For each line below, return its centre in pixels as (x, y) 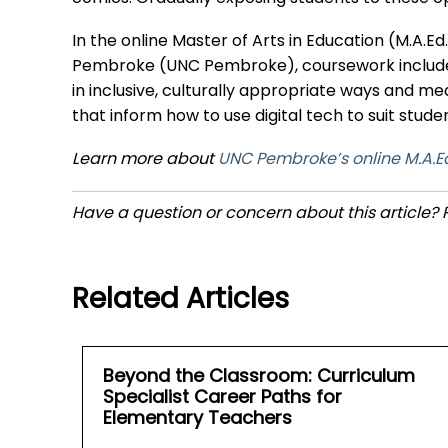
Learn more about (145, 160)
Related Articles (180, 301)
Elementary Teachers (197, 420)
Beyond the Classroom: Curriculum (259, 378)
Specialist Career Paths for (222, 399)
